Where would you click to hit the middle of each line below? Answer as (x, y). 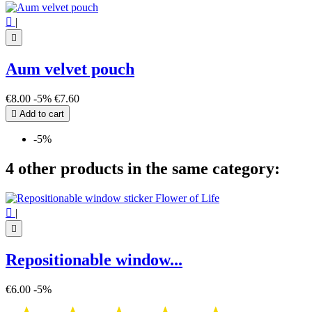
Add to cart (40, 114)
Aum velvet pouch (70, 69)
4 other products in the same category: (143, 168)
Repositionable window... (94, 259)
